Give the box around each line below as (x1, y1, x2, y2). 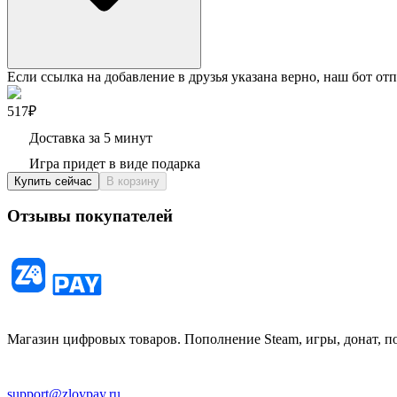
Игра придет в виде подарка (29, 155, 200, 171)
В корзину (106, 174, 160, 188)
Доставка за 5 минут (29, 129, 152, 145)
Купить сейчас (14, 174, 92, 188)
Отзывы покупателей (7, 206, 173, 226)
